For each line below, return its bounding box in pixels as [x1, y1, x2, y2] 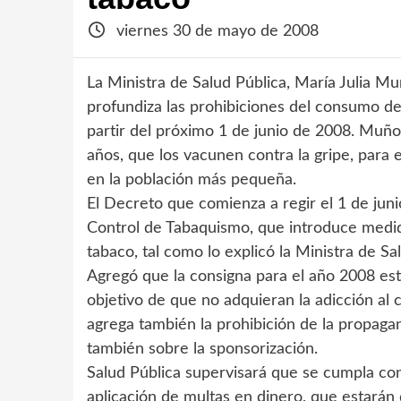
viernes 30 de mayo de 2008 [111, 23, 319, 39]
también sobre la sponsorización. [87, 341, 318, 357]
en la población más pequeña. [87, 172, 296, 188]
